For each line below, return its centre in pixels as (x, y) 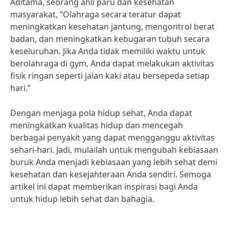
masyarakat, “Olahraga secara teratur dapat (96, 14)
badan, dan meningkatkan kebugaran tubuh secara (110, 39)
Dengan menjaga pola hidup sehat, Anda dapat (101, 113)
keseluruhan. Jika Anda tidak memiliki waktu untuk (108, 51)
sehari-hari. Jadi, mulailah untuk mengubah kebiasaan (114, 150)
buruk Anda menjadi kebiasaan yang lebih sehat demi (114, 162)
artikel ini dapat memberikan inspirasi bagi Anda (104, 187)
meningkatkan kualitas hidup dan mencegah (97, 125)
